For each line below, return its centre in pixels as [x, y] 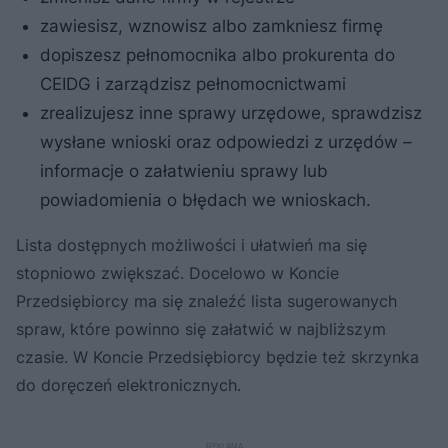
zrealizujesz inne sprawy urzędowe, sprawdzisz [231, 112]
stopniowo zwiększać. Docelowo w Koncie [177, 272]
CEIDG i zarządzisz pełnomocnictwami [193, 83]
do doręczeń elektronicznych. [128, 384]
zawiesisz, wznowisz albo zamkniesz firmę [211, 25]
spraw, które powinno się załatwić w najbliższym [201, 328]
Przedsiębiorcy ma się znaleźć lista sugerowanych [206, 300]
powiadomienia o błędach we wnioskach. [205, 199]
